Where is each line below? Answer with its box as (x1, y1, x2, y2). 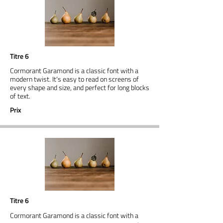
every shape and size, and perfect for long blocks (10, 82, 149, 93)
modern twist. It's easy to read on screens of (10, 74, 139, 84)
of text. (10, 91, 30, 101)
